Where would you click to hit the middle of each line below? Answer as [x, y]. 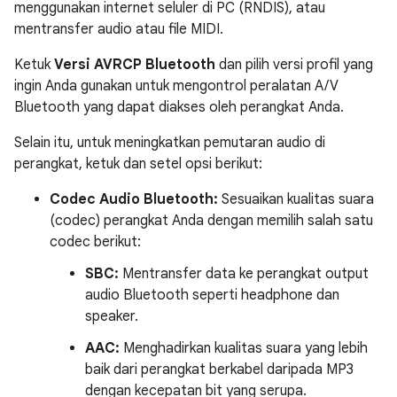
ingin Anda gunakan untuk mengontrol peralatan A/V [176, 86]
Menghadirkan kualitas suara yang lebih [244, 348]
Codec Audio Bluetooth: [134, 199]
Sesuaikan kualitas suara [296, 199]
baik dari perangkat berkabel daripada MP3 [219, 370]
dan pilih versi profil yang [294, 65]
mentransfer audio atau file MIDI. [119, 29]
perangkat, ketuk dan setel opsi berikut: [138, 164]
